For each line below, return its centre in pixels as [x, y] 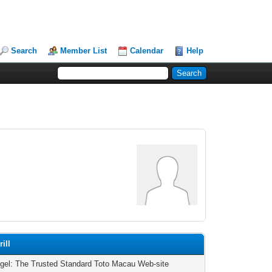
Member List [84, 51]
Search [24, 51]
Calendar [147, 51]
